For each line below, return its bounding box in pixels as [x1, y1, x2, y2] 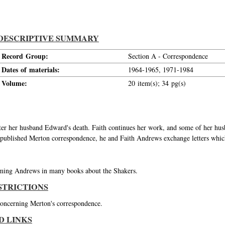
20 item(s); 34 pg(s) [128, 78, 186, 88]
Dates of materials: [2, 64, 60, 75]
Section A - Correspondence [128, 51, 208, 61]
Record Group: [2, 51, 48, 61]
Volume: [2, 78, 27, 88]
